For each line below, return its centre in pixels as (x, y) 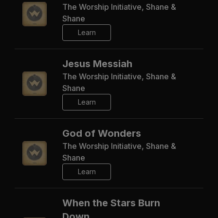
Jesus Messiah (97, 64)
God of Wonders (102, 133)
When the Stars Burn (111, 203)
